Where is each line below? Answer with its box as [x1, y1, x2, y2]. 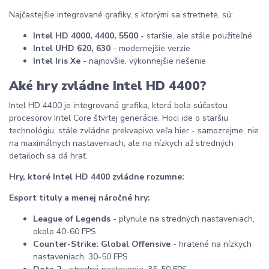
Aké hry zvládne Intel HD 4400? [9, 77, 207, 94]
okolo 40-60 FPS [33, 225, 96, 237]
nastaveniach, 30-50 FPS [33, 250, 128, 262]
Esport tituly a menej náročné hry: [9, 192, 150, 204]
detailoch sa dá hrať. [9, 150, 88, 162]
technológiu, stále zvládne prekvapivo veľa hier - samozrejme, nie [9, 124, 259, 136]
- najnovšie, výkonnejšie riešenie [80, 55, 206, 67]
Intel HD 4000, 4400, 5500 [33, 30, 138, 42]
